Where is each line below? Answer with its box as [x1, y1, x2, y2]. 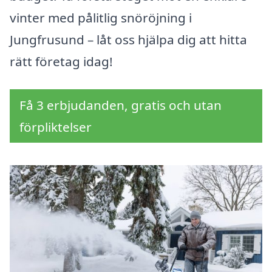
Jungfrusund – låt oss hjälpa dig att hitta [10, 31, 247, 49]
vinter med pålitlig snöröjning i [10, 9, 192, 27]
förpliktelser [19, 118, 92, 136]
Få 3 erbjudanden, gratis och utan [19, 97, 222, 114]
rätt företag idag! [10, 53, 113, 70]
